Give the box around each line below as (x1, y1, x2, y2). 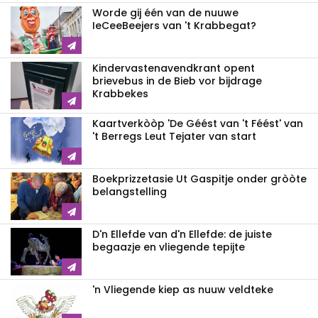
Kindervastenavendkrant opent (92, 61, 255, 76)
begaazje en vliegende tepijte (92, 240, 245, 255)
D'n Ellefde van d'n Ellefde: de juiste (92, 227, 272, 242)
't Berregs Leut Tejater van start (92, 129, 256, 144)
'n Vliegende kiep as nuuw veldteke (92, 283, 273, 297)
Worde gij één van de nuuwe (92, 6, 238, 21)
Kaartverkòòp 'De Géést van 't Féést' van (92, 116, 303, 131)
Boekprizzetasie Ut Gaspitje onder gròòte (92, 172, 307, 187)
